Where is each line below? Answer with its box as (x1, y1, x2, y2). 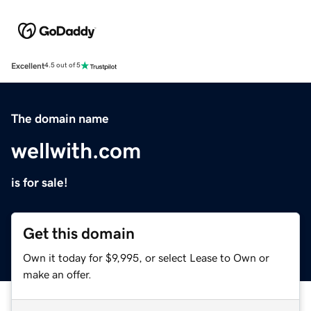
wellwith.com (11, 139, 141, 162)
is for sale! (11, 176, 68, 189)
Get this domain (23, 225, 135, 242)
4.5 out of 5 (44, 62, 81, 69)
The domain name (11, 112, 109, 125)
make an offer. (23, 268, 92, 280)
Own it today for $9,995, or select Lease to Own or (23, 251, 269, 263)
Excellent (11, 61, 44, 70)
